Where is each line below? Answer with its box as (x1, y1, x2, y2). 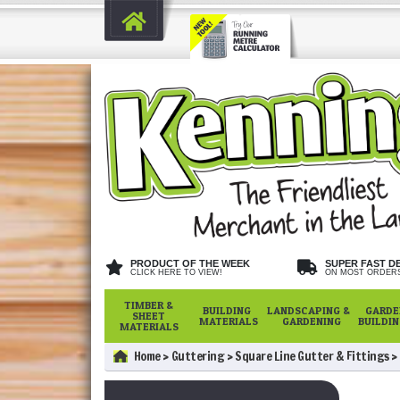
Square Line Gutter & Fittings (235, 346, 389, 365)
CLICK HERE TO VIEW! (130, 267, 222, 277)
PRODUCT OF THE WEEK (130, 257, 250, 269)
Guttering (171, 346, 224, 365)
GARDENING (276, 313, 341, 328)
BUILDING (203, 303, 254, 317)
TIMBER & (124, 297, 174, 312)
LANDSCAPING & (267, 303, 351, 317)
